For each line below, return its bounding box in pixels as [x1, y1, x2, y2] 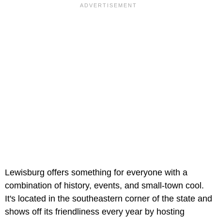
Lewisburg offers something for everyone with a [5, 168, 187, 178]
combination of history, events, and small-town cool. [5, 181, 204, 191]
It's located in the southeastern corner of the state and [5, 194, 212, 204]
